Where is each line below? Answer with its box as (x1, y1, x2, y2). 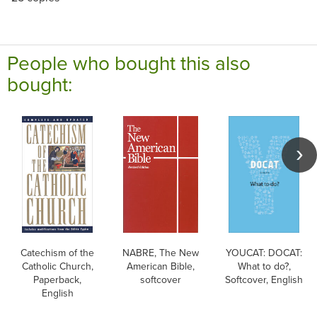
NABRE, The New (122, 246, 199, 260)
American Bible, (127, 259, 195, 274)
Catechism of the (21, 246, 94, 260)
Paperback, (33, 272, 81, 287)
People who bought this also (7, 49, 250, 77)
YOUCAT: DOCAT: (226, 246, 302, 260)
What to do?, (237, 259, 291, 274)
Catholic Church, (21, 259, 93, 274)
